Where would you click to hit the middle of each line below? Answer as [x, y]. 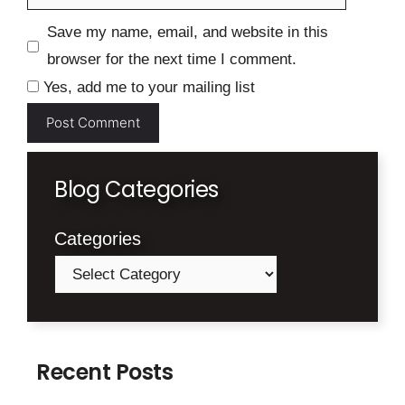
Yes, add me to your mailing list [147, 88]
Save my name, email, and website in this [187, 33]
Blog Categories [137, 189]
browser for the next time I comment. [171, 60]
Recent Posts [105, 372]
